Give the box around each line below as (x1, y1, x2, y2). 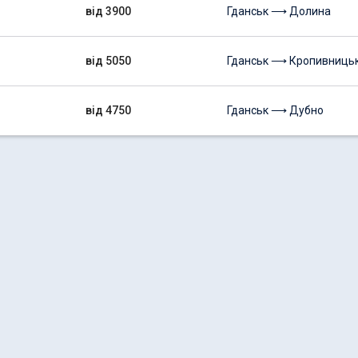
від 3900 (86, 5, 131, 18)
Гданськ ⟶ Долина (227, 5, 331, 18)
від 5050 (86, 54, 131, 67)
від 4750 (86, 104, 131, 117)
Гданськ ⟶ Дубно (227, 104, 324, 117)
